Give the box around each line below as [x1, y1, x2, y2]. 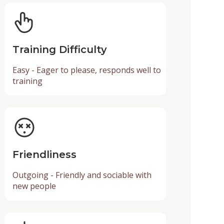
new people [12, 180, 56, 191]
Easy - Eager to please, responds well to [12, 64, 161, 75]
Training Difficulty [12, 43, 107, 55]
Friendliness [12, 148, 76, 160]
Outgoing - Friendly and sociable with [12, 169, 151, 180]
